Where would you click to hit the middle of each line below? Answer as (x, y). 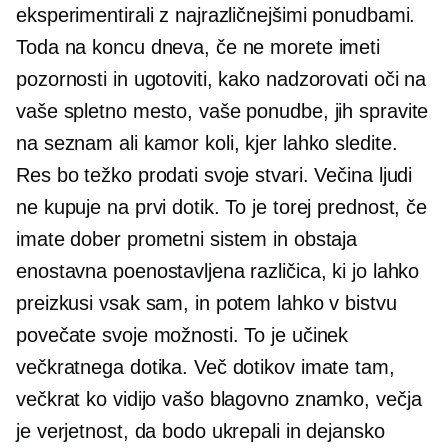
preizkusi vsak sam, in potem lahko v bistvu (206, 303)
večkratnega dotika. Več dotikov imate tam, (205, 367)
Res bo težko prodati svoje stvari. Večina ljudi (214, 175)
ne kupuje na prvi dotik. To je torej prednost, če (222, 207)
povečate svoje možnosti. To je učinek (182, 335)
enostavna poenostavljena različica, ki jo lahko (218, 271)
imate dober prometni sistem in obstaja (187, 239)
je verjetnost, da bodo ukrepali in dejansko (200, 431)
